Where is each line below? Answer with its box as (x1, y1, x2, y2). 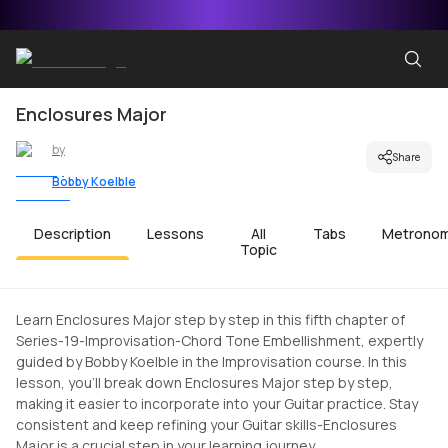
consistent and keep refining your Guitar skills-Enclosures (16, 415, 397, 434)
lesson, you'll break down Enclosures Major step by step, (16, 373, 393, 392)
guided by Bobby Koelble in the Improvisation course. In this (16, 352, 407, 371)
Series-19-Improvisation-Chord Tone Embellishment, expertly (16, 331, 423, 350)
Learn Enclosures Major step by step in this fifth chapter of (16, 310, 405, 329)
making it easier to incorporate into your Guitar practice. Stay (16, 394, 418, 413)
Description (34, 224, 111, 243)
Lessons (147, 224, 204, 243)
